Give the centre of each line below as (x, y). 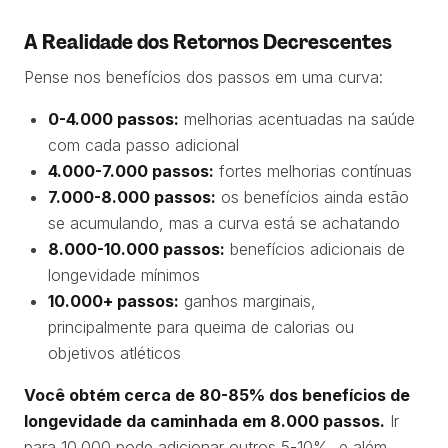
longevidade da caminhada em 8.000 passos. (204, 421)
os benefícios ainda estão (312, 197)
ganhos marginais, (247, 301)
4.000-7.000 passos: (131, 171)
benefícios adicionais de (315, 249)
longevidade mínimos (124, 275)
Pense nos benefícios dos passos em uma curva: (203, 77)
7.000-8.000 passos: (132, 197)
